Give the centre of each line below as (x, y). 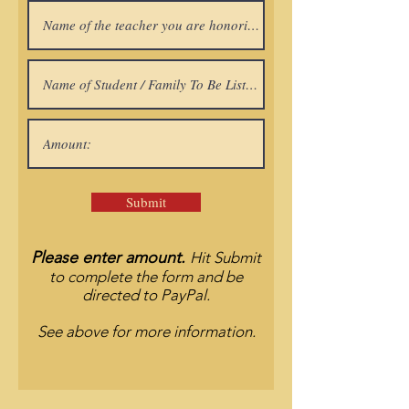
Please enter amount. (110, 257)
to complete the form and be (146, 277)
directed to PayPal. (146, 295)
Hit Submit (225, 257)
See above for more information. (146, 331)
